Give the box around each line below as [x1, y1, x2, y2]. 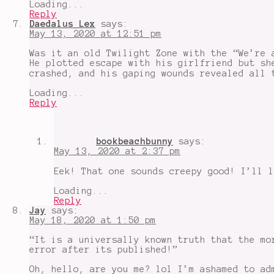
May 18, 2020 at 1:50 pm [29, 215, 156, 225]
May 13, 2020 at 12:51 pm [29, 28, 161, 39]
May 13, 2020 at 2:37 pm [54, 146, 180, 156]
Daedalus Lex [29, 18, 95, 29]
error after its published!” [29, 244, 178, 254]
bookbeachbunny [96, 136, 173, 146]
